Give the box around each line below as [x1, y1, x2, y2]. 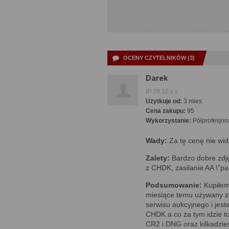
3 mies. [182, 98, 203, 105]
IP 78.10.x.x [146, 88, 178, 95]
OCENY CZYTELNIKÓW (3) [123, 55, 195, 61]
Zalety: [146, 154, 170, 162]
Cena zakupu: [146, 107, 186, 114]
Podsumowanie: [146, 181, 202, 189]
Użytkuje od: [146, 98, 182, 105]
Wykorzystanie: [146, 117, 191, 124]
